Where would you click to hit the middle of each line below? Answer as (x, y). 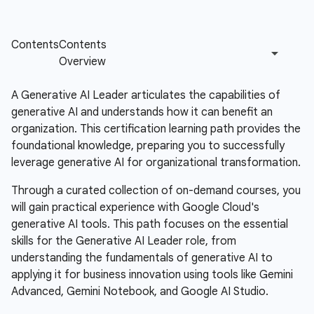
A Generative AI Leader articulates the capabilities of (146, 95)
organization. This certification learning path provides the (156, 129)
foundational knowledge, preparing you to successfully (148, 146)
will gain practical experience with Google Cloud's (135, 207)
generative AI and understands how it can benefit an (142, 112)
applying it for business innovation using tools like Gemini (152, 275)
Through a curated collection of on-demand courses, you (156, 191)
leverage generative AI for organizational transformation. (156, 163)
